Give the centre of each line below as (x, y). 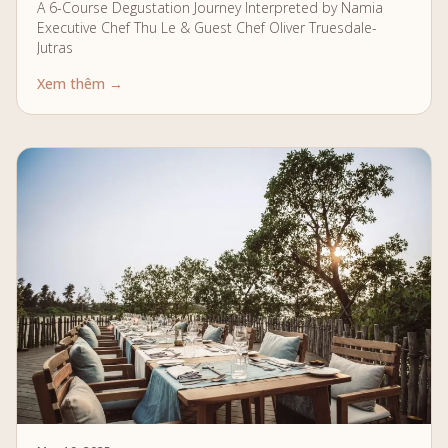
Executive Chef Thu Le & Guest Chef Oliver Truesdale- (207, 27)
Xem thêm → (80, 83)
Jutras (55, 47)
